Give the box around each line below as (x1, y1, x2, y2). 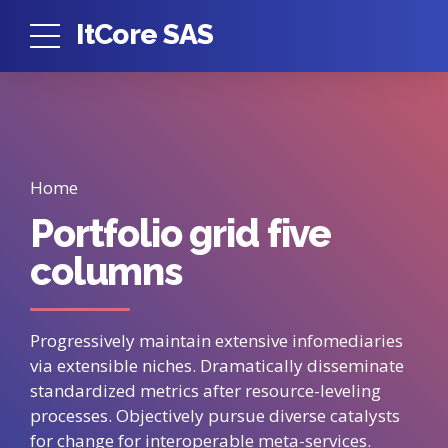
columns (30, 249, 182, 294)
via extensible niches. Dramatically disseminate (30, 354, 404, 378)
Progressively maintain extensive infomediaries (30, 329, 403, 353)
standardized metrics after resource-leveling (30, 379, 381, 403)
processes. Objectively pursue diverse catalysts (30, 404, 400, 428)
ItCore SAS (76, 18, 214, 51)
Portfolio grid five (30, 211, 332, 256)
